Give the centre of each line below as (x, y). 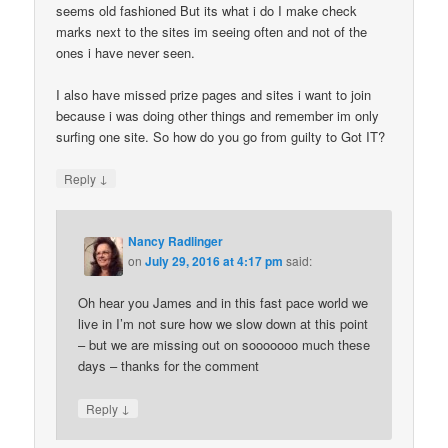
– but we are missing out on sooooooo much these (224, 345)
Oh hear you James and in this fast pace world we (223, 303)
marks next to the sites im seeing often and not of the (212, 31)
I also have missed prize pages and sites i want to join (214, 94)
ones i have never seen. (126, 52)
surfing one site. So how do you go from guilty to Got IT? (221, 136)
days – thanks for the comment (169, 366)
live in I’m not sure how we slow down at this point (223, 324)
